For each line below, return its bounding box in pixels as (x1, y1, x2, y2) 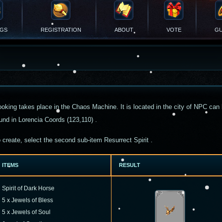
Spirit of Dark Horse (2, 185, 55, 192)
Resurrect (104, 136, 134, 144)
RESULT (119, 162, 140, 168)
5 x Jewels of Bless (2, 197, 53, 204)
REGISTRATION (41, 27, 81, 33)
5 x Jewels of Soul (2, 209, 51, 216)
